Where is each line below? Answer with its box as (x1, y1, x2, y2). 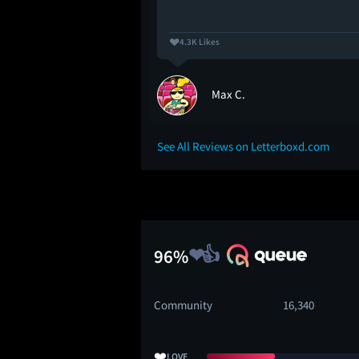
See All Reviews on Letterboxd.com (157, 139, 329, 155)
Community (154, 297, 212, 313)
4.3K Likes (179, 36, 220, 48)
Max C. (212, 87, 245, 103)
